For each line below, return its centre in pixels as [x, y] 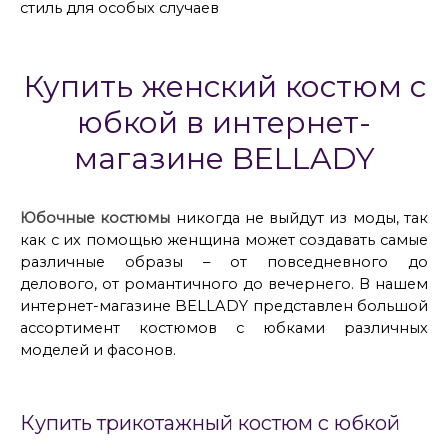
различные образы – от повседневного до [224, 262]
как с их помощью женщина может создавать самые [224, 240]
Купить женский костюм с [224, 87]
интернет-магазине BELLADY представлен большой [224, 306]
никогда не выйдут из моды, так [299, 218]
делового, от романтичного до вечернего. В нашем [224, 284]
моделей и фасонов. [98, 350]
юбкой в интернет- [224, 123]
